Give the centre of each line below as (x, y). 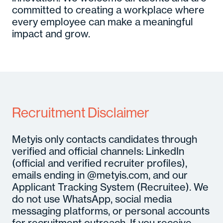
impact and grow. (51, 34)
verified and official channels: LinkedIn (98, 151)
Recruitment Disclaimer (81, 112)
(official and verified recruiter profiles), (100, 163)
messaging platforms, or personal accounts (111, 211)
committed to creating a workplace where (108, 10)
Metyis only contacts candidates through (105, 139)
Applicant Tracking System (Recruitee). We (110, 187)
